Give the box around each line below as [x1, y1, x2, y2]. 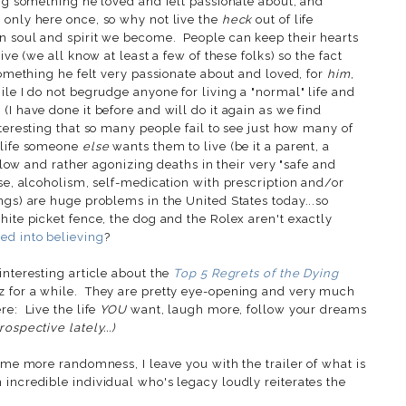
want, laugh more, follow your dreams [126, 302, 367, 316]
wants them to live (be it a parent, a [112, 139, 331, 153]
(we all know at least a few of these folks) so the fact [22, 48, 343, 63]
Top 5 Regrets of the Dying [173, 266, 339, 280]
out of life [252, 12, 314, 26]
